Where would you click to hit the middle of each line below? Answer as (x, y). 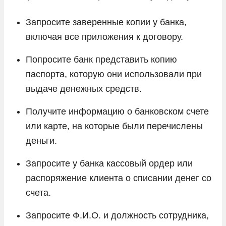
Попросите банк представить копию (101, 59)
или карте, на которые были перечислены (114, 126)
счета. (38, 192)
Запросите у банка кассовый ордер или (109, 163)
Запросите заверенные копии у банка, (106, 22)
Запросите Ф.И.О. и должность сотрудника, (117, 215)
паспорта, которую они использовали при (114, 74)
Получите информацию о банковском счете (117, 111)
